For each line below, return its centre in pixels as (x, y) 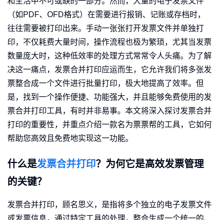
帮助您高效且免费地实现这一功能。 (70, 138)
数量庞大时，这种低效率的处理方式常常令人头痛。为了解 (110, 56)
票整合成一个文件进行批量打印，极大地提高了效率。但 (106, 83)
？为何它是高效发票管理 (150, 164)
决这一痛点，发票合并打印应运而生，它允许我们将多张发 (110, 70)
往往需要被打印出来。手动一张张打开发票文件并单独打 (106, 28)
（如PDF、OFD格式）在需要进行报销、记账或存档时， (106, 15)
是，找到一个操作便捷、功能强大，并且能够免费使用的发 (110, 97)
